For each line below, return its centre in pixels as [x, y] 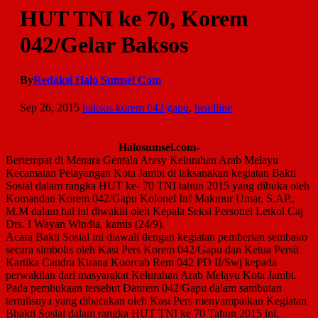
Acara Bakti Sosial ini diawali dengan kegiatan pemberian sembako [157, 237]
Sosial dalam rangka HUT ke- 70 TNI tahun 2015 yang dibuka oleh [158, 186]
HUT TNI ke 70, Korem [134, 19]
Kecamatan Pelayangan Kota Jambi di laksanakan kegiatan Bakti [151, 173]
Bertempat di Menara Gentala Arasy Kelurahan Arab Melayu [142, 160]
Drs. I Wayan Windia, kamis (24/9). [85, 224]
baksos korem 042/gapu [136, 108]
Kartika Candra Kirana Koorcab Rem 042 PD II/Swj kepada [141, 263]
